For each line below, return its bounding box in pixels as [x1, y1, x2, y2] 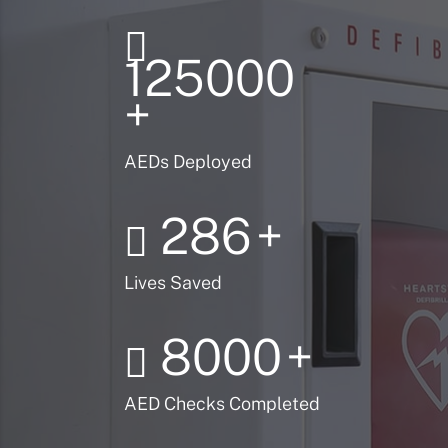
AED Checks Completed [124, 392, 320, 414]
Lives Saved [124, 271, 222, 293]
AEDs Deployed [124, 150, 252, 172]
